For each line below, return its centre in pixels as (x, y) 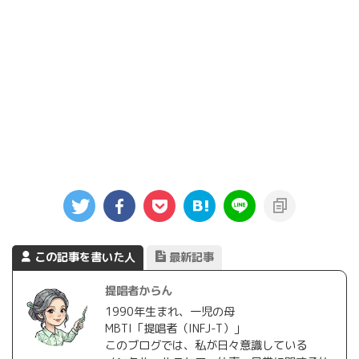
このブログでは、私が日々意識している (206, 346)
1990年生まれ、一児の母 (170, 312)
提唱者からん (139, 291)
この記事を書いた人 (85, 258)
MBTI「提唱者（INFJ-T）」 (175, 329)
